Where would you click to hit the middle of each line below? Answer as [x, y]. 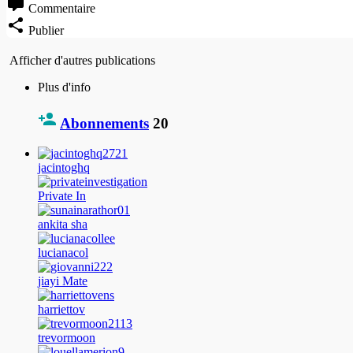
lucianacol [63, 253]
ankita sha [63, 225]
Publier [46, 30]
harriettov [61, 310]
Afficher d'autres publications [81, 60]
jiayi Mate [63, 281]
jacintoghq [64, 168]
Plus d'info [64, 87]
